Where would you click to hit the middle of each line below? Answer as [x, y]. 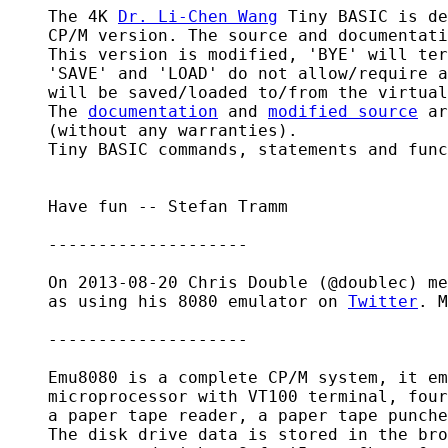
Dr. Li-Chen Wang [198, 16]
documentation [153, 111]
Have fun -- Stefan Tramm [148, 206]
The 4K [63, 16]
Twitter [383, 301]
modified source [343, 111]
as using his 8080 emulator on [178, 301]
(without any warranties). [153, 130]
